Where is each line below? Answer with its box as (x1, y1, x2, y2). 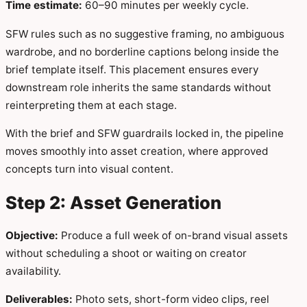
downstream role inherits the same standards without (5, 80, 271, 94)
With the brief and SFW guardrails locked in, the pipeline (5, 126, 284, 140)
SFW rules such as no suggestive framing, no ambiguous (5, 27, 284, 40)
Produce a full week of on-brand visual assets (58, 229, 288, 243)
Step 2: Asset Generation (5, 192, 221, 214)
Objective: (5, 229, 58, 243)
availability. (5, 265, 61, 278)
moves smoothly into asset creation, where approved (5, 144, 268, 158)
